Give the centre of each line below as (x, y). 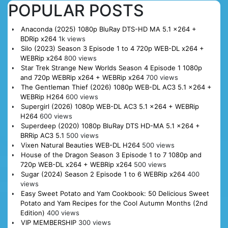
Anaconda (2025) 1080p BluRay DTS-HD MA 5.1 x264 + (108, 29)
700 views (162, 77)
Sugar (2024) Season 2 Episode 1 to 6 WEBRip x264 (103, 174)
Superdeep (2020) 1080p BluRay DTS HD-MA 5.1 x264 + (110, 125)
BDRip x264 (38, 38)
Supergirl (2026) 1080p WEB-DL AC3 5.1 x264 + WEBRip (110, 106)
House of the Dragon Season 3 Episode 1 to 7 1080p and (111, 154)
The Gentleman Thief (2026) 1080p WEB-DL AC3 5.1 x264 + (116, 87)
